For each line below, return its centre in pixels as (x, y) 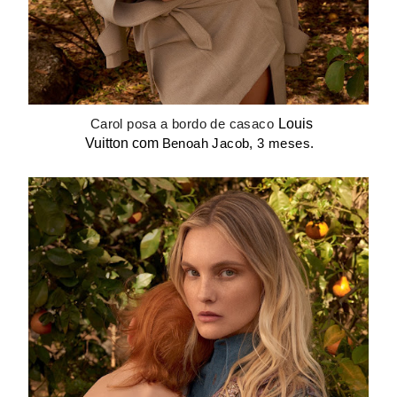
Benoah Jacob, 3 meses (236, 143)
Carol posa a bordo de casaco (180, 124)
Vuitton (106, 143)
